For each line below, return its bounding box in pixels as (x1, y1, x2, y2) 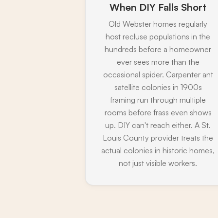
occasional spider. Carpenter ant (103, 69, 213, 79)
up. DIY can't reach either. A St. (105, 120, 211, 130)
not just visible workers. (119, 158, 198, 168)
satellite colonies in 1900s (114, 82, 202, 92)
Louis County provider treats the (103, 132, 214, 143)
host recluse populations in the (106, 31, 211, 41)
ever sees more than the (116, 56, 200, 67)
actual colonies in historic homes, (101, 145, 215, 155)
